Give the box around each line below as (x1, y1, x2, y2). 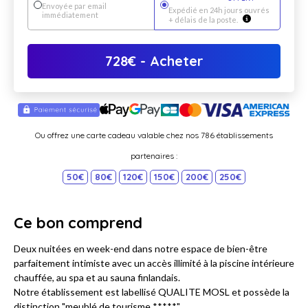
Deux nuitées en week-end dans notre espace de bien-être (14, 243, 267, 255)
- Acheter (135, 52, 203, 70)
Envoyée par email (42, 1, 107, 11)
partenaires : (131, 151, 177, 162)
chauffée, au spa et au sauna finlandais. (14, 272, 180, 284)
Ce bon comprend (14, 213, 142, 233)
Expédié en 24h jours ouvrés (168, 5, 269, 15)
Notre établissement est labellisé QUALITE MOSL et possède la (14, 286, 289, 298)
